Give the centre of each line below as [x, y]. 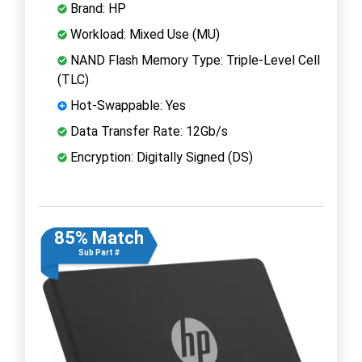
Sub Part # [99, 252]
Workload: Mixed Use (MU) [143, 34]
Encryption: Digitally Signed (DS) [160, 157]
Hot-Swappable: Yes [126, 105]
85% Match [99, 238]
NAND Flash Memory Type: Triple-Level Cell [194, 60]
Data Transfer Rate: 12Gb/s [147, 131]
